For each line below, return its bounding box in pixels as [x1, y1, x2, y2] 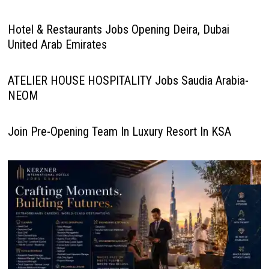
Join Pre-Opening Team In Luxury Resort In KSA [7, 124, 231, 139]
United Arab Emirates [7, 37, 107, 52]
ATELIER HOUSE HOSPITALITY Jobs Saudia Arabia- [7, 73, 249, 88]
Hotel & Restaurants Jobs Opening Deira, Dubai [7, 22, 229, 37]
